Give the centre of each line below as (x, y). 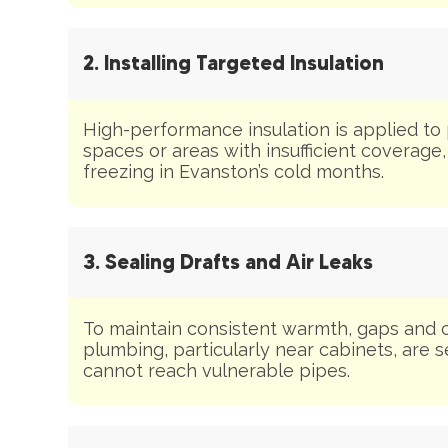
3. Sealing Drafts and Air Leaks (228, 261)
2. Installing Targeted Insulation (233, 62)
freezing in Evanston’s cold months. (233, 171)
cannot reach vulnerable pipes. (216, 370)
